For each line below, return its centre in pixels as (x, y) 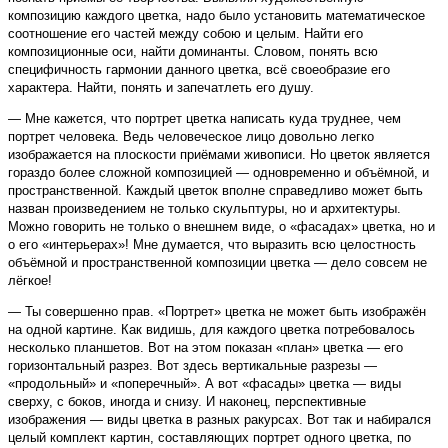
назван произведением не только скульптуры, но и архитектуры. (204, 209)
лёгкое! (30, 281)
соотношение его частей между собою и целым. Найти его (185, 34)
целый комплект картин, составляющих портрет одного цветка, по (209, 438)
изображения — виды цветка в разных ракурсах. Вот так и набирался (219, 420)
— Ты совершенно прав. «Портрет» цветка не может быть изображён (217, 312)
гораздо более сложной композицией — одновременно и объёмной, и (218, 173)
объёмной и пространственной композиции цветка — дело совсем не (217, 263)
